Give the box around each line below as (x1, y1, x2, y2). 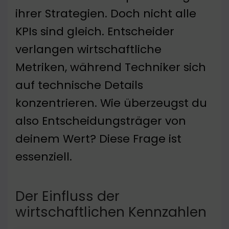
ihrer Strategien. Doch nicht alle (15, 6, 196, 22)
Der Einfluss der (15, 187, 120, 206)
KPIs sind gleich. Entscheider (15, 24, 174, 40)
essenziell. (15, 149, 72, 165)
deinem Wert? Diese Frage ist (15, 131, 181, 147)
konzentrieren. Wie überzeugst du (15, 95, 207, 111)
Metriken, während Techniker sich (15, 59, 206, 76)
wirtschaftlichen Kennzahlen (15, 202, 207, 222)
